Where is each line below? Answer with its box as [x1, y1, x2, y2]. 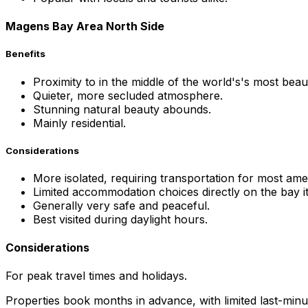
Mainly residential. [33, 115, 126, 130]
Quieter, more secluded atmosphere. [33, 88, 223, 102]
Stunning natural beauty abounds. [33, 102, 211, 116]
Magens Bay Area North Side [5, 19, 164, 34]
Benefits [5, 48, 45, 60]
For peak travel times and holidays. [5, 269, 187, 283]
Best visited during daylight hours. [33, 212, 208, 226]
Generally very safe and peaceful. [33, 198, 210, 212]
